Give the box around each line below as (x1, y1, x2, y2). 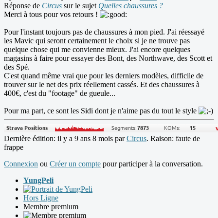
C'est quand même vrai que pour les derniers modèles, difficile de (4, 72, 203, 80)
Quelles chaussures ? (98, 1, 163, 10)
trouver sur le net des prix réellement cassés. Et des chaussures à (4, 80, 200, 89)
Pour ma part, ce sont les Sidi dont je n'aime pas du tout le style (4, 107, 199, 115)
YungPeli (23, 176, 54, 185)
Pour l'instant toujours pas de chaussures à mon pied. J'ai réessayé (4, 28, 204, 36)
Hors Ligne (23, 194, 58, 202)
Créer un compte (50, 160, 101, 168)
